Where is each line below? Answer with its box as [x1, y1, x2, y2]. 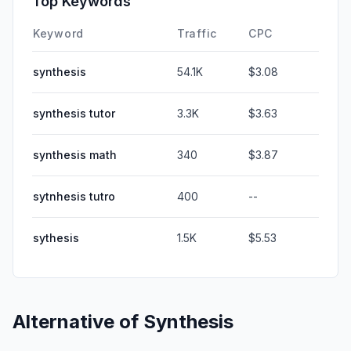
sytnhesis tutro [33, 189, 115, 203]
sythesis [33, 230, 79, 244]
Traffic [177, 26, 217, 40]
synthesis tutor [33, 106, 115, 120]
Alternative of [13, 309, 143, 333]
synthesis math [33, 147, 117, 161]
